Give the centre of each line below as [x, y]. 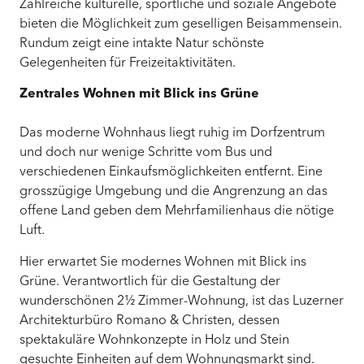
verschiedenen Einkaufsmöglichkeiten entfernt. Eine [171, 173]
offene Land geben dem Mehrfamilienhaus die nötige [177, 212]
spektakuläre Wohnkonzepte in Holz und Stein [154, 340]
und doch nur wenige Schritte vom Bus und [146, 153]
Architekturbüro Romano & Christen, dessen [149, 321]
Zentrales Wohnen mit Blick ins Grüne [139, 95]
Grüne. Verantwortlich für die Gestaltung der [150, 282]
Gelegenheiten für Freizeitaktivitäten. [128, 64]
